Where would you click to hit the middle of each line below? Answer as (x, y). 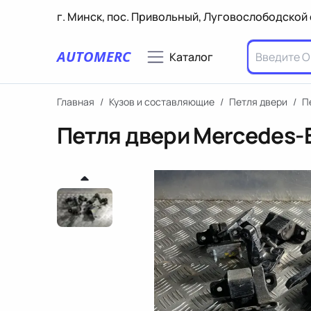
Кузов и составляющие (162, 102)
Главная (76, 102)
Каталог (191, 57)
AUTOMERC (94, 57)
